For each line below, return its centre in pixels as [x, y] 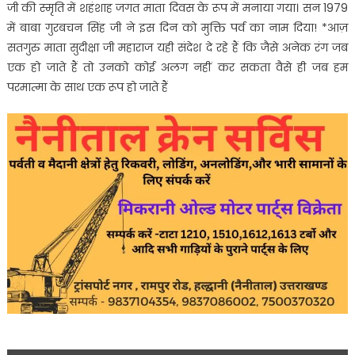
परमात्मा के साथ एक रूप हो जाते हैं [87, 87]
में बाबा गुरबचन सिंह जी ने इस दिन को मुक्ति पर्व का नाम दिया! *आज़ [177, 27]
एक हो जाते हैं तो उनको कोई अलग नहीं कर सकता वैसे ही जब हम [177, 67]
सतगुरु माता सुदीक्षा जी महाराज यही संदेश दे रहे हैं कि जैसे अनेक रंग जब [177, 47]
